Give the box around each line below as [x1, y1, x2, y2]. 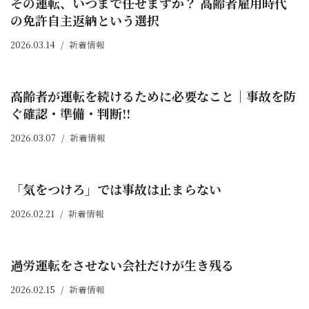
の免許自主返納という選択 [10, 11, 159, 30]
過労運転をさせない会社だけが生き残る [10, 256, 234, 275]
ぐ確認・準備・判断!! [10, 104, 130, 123]
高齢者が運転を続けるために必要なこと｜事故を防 [10, 87, 296, 106]
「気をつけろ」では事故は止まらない [10, 180, 221, 199]
